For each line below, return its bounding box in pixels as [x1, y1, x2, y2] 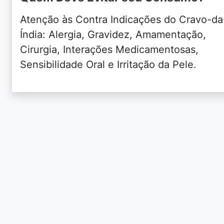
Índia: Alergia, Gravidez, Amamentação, [20, 28, 206, 40]
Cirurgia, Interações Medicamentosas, [20, 43, 199, 55]
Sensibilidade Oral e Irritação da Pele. [20, 58, 197, 70]
